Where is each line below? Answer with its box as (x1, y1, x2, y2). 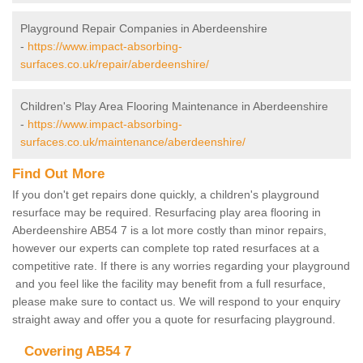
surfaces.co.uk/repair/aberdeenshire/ (20, 57, 209, 70)
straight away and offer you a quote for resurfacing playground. (12, 312, 339, 326)
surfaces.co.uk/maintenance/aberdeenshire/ (20, 135, 246, 148)
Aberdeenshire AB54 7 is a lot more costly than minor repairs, (12, 223, 327, 237)
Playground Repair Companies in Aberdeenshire (20, 21, 267, 35)
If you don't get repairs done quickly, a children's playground (12, 187, 319, 201)
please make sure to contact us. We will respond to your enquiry (12, 294, 340, 308)
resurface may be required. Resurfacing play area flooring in (12, 205, 321, 219)
